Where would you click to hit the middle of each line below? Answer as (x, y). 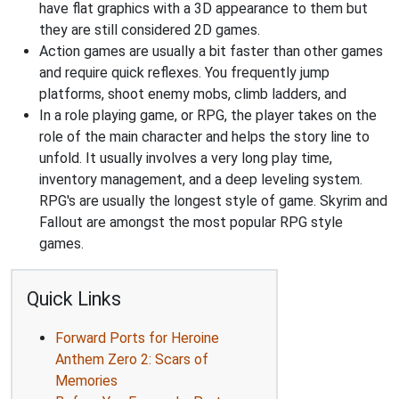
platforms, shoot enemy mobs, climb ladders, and (193, 94)
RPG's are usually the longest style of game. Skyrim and (213, 200)
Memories (86, 380)
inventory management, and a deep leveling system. (201, 179)
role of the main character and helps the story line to (204, 136)
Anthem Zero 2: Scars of (132, 359)
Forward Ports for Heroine (137, 338)
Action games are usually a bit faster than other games (211, 51)
